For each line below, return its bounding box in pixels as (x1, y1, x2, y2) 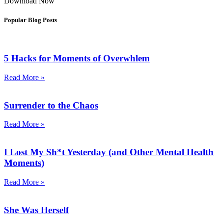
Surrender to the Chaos (4, 100, 98, 110)
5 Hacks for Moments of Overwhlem (4, 53, 150, 64)
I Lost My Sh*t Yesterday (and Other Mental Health (4, 147, 214, 158)
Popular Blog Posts (4, 16, 57, 24)
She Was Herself (4, 204, 69, 215)
